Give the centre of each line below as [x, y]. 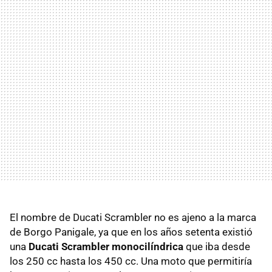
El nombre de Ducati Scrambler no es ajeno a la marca [133, 218]
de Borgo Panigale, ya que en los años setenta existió [131, 232]
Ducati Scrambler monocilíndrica [106, 247]
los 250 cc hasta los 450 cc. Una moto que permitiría [131, 261]
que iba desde [217, 247]
